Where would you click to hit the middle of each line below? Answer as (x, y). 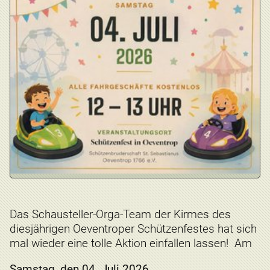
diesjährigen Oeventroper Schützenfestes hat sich (133, 228)
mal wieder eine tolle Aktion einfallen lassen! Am (131, 243)
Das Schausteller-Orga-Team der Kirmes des (120, 214)
